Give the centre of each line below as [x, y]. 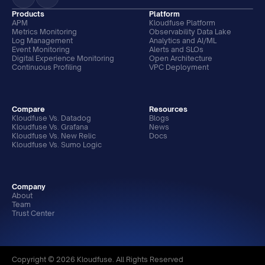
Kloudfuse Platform [182, 23]
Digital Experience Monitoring [63, 58]
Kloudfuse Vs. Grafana [50, 127]
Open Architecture [181, 58]
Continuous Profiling [47, 67]
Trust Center [33, 213]
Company [29, 187]
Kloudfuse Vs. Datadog [51, 118]
